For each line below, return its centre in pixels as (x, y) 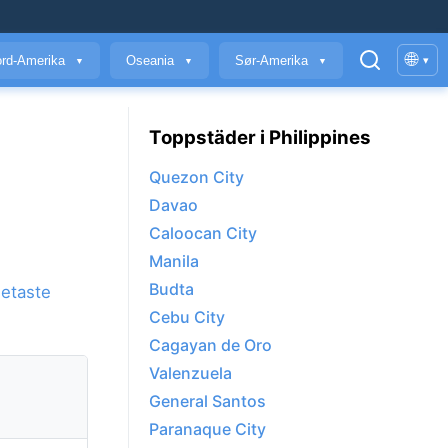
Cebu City (187, 317)
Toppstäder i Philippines (260, 137)
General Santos (207, 401)
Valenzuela (190, 373)
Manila (174, 261)
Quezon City (196, 177)
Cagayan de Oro (210, 345)
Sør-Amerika (273, 60)
